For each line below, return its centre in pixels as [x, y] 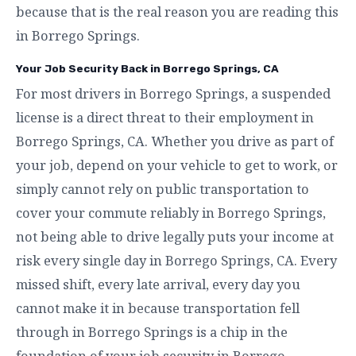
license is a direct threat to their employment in [165, 117]
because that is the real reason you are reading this [177, 11]
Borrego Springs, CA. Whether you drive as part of [175, 141]
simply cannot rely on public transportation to [163, 188]
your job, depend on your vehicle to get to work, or [177, 164]
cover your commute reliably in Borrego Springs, [171, 212]
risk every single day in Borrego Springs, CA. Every [176, 260]
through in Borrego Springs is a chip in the [152, 331]
